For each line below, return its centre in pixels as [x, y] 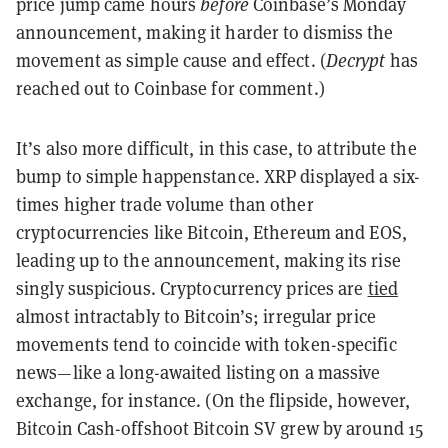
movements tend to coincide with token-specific [206, 344]
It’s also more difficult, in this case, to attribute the [216, 148]
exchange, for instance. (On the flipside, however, [213, 400]
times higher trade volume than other [165, 204]
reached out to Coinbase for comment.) [170, 88]
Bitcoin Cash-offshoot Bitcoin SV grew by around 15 [220, 428]
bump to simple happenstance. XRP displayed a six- [218, 176]
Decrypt [355, 60]
